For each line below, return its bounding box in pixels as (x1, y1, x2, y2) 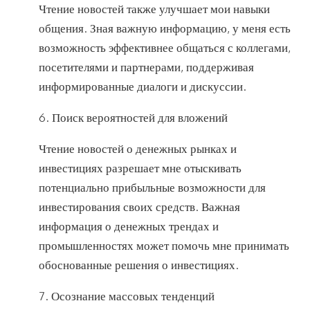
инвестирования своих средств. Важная (39, 199, 240, 215)
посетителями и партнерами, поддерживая (39, 60, 254, 75)
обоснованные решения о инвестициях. (39, 257, 239, 273)
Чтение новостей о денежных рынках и (39, 141, 237, 156)
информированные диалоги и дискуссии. (39, 79, 246, 94)
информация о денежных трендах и (39, 219, 219, 234)
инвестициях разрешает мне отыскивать (39, 161, 241, 176)
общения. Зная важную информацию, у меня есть (39, 21, 291, 36)
